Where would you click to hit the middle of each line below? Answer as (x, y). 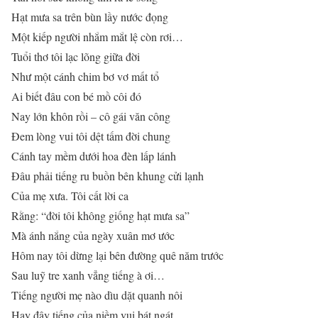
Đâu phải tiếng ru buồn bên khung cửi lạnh (108, 175)
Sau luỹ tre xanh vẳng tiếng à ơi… (88, 275)
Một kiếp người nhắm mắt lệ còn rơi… (97, 36)
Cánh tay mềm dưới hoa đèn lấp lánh (94, 155)
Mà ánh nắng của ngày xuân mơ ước (93, 235)
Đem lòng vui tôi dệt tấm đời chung (91, 136)
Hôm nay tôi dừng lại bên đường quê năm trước (117, 255)
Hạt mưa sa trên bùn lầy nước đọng (90, 16)
